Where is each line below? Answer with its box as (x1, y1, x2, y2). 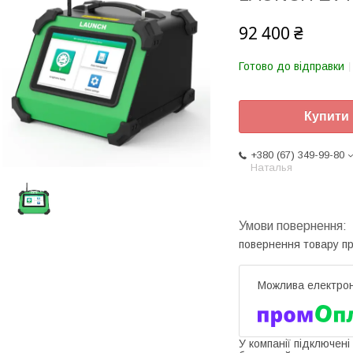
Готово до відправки (239, 60, 344, 72)
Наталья (251, 162, 292, 174)
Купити (304, 110, 349, 124)
